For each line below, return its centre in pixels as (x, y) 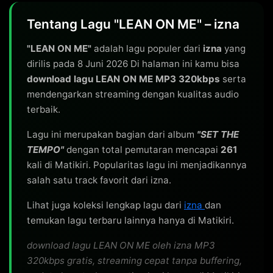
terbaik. (44, 109)
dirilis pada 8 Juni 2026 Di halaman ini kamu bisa (133, 64)
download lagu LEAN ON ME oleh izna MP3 (121, 245)
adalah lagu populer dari (147, 48)
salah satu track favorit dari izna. (99, 180)
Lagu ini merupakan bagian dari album (112, 134)
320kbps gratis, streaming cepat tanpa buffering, (134, 261)
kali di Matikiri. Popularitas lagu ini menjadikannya (137, 165)
